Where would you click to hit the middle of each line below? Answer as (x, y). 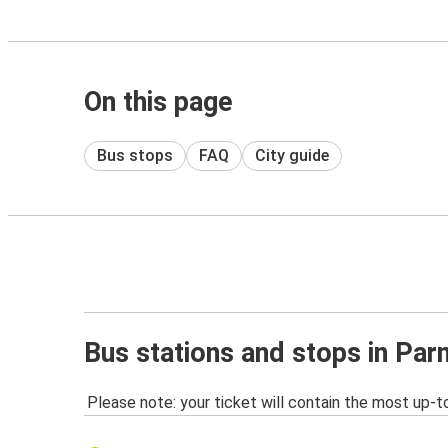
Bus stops (135, 155)
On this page (158, 102)
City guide (292, 155)
